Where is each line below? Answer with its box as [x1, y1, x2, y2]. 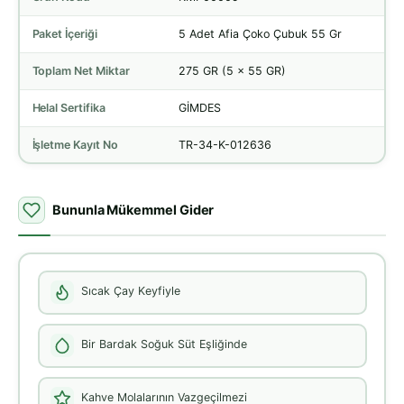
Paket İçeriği [32, 26, 98, 41]
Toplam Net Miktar [32, 63, 130, 78]
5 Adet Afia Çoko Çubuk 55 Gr [178, 26, 342, 41]
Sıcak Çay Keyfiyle [81, 284, 180, 298]
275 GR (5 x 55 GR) [178, 63, 286, 78]
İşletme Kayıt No [32, 137, 118, 151]
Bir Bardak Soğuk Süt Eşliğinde [81, 337, 247, 352]
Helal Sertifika [32, 100, 106, 115]
